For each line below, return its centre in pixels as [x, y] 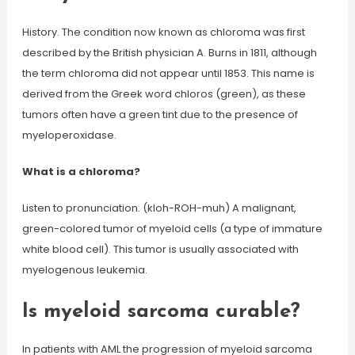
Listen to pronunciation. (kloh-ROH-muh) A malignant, [159, 208]
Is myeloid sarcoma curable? [161, 312]
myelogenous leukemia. [84, 270]
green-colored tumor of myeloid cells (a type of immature [172, 229]
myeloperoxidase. [69, 135]
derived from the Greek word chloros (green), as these [164, 94]
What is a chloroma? [81, 172]
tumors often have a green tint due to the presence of [160, 115]
